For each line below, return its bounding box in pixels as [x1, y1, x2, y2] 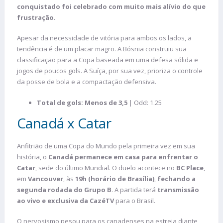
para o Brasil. [114, 196, 155, 205]
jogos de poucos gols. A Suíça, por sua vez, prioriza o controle [17, 66, 203, 76]
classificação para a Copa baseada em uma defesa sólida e [17, 55, 198, 65]
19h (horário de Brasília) [75, 174, 154, 183]
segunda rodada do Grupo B [17, 185, 111, 194]
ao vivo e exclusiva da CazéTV [17, 196, 114, 205]
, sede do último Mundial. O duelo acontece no [35, 163, 176, 172]
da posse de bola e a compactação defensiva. [17, 77, 156, 87]
